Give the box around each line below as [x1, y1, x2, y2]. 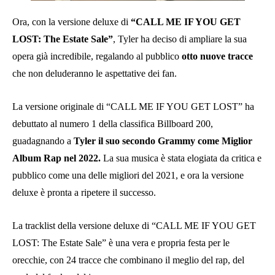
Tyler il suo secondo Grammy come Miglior [74, 135, 252, 146]
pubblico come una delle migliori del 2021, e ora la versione [12, 169, 244, 180]
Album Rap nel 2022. [12, 152, 101, 163]
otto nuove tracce [182, 50, 253, 61]
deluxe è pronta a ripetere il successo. [12, 187, 156, 198]
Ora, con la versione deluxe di [12, 16, 131, 27]
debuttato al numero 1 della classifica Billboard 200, [12, 118, 213, 129]
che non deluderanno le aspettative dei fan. [12, 68, 177, 79]
